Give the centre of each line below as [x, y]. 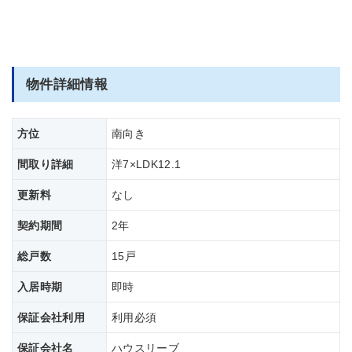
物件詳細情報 [67, 85]
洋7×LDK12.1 [147, 165]
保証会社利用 [51, 318]
